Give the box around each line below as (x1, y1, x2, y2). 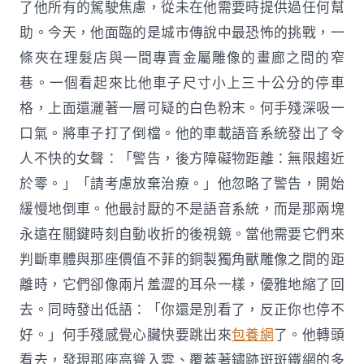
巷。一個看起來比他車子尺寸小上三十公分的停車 (19, 73, 344, 93)
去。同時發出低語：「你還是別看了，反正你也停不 (19, 300, 344, 319)
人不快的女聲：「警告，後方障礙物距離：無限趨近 (19, 149, 344, 168)
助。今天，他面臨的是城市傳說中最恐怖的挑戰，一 (19, 23, 344, 42)
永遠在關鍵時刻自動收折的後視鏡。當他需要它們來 (19, 224, 344, 244)
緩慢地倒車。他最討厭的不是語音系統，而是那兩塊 (19, 199, 344, 219)
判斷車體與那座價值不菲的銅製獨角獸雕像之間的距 (19, 249, 344, 269)
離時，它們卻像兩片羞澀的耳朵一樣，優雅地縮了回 (19, 275, 344, 294)
